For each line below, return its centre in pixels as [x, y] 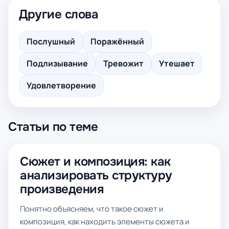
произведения [62, 189]
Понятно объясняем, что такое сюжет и [92, 209]
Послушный [51, 41]
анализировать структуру [96, 175]
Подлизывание [57, 63]
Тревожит [123, 63]
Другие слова [59, 14]
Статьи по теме [53, 127]
